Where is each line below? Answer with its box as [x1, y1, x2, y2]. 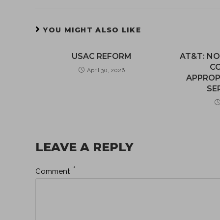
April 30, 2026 [86, 67, 125, 74]
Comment [35, 167, 72, 176]
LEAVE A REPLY [35, 140, 134, 154]
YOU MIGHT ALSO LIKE [43, 26, 141, 34]
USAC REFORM [71, 52, 132, 61]
